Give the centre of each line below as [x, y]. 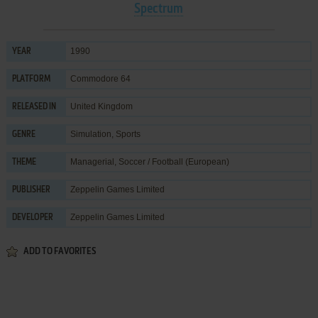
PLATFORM [31, 79]
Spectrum [159, 9]
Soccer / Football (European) [174, 161]
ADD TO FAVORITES [59, 251]
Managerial [92, 161]
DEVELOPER [32, 218]
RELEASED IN [34, 107]
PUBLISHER [31, 190]
